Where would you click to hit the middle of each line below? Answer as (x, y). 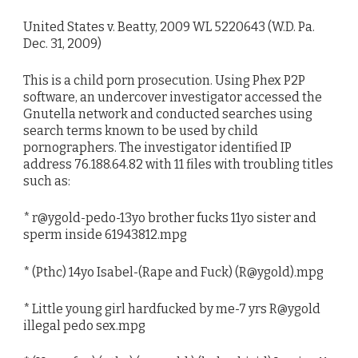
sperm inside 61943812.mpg (105, 235)
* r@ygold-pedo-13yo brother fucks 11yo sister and (170, 218)
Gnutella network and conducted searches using (168, 114)
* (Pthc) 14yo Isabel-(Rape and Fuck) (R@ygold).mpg (173, 272)
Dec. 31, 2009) (62, 43)
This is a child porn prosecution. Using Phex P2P (164, 81)
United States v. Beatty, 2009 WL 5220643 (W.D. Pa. (169, 26)
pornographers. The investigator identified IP (157, 148)
